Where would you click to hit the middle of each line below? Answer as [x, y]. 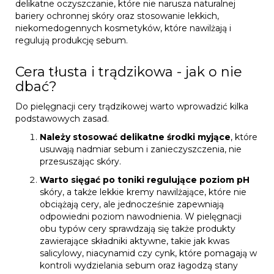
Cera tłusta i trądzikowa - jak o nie [129, 72]
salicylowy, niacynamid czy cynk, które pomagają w [148, 253]
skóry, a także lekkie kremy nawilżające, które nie [143, 192]
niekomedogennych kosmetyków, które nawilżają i [123, 28]
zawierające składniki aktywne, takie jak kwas [135, 241]
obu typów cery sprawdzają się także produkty [138, 228]
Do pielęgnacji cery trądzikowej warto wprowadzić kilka [132, 106]
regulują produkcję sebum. [72, 40]
